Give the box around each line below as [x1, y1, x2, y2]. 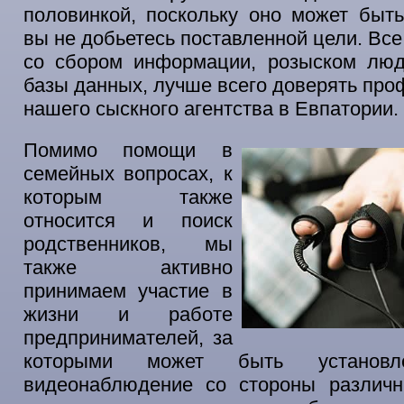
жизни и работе [23, 303, 233, 326]
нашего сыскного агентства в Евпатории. [23, 97, 399, 120]
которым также [23, 186, 233, 208]
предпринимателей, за [23, 326, 233, 349]
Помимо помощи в [23, 139, 233, 161]
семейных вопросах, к [23, 162, 233, 185]
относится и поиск [23, 209, 233, 232]
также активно [23, 256, 233, 279]
